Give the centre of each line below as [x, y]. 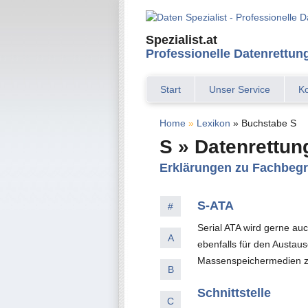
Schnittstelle [234, 293]
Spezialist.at [181, 40]
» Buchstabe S [263, 123]
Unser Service [240, 89]
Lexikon [213, 123]
